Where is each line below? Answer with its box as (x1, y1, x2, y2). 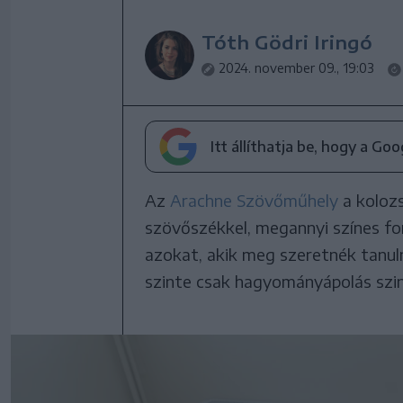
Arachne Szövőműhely (170, 190, 338, 210)
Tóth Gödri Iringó (201, 31, 372, 53)
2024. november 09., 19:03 (219, 60, 373, 76)
